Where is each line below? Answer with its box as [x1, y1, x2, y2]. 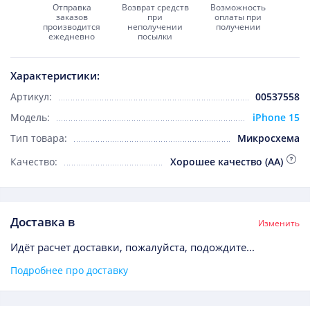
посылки [138, 30, 172, 42]
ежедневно [48, 30, 95, 42]
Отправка [52, 1, 91, 13]
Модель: [10, 111, 50, 125]
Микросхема [237, 131, 300, 145]
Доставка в [10, 214, 77, 230]
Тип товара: [10, 131, 67, 145]
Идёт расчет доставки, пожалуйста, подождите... [10, 240, 255, 255]
